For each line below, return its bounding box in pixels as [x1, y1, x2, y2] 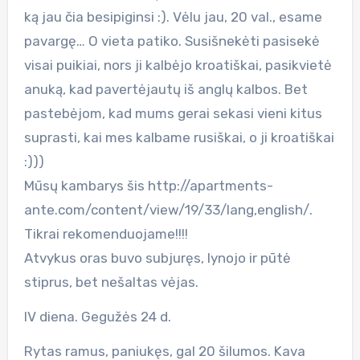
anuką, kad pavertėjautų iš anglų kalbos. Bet [23, 80, 308, 97]
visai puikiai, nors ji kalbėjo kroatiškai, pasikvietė [23, 56, 332, 73]
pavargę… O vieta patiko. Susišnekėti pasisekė [23, 32, 320, 49]
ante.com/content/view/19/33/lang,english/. [23, 201, 313, 218]
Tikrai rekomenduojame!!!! [23, 225, 188, 242]
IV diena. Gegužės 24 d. [23, 308, 171, 325]
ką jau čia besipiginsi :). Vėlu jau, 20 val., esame [23, 8, 322, 25]
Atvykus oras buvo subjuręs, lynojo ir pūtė [23, 249, 291, 266]
